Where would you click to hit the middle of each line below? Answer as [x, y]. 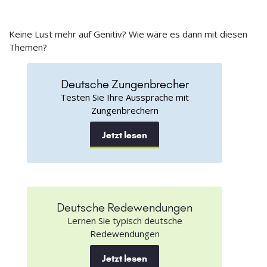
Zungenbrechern [125, 110]
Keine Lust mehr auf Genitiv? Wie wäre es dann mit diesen [128, 34]
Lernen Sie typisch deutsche [125, 220]
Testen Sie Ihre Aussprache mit [125, 97]
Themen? [28, 47]
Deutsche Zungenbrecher [125, 84]
